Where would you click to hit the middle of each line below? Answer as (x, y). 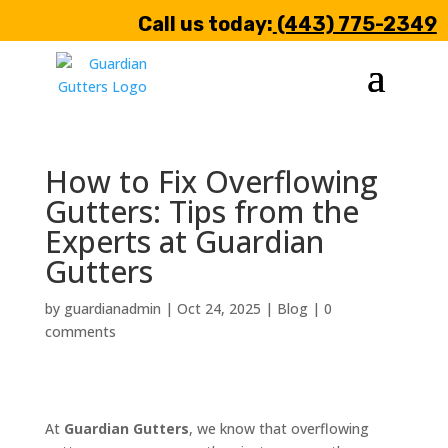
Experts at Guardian (184, 241)
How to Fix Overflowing (211, 181)
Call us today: (205, 24)
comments (80, 331)
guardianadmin (112, 308)
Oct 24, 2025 (218, 308)
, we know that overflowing (278, 428)
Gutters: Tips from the (201, 211)
